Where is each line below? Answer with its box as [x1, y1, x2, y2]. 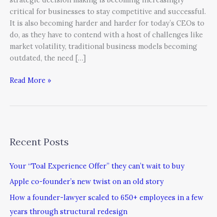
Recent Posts [10, 135, 69, 148]
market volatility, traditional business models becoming [10, 41, 197, 51]
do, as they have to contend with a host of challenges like [10, 30, 203, 39]
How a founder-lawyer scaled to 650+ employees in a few [10, 193, 203, 202]
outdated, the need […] [10, 53, 86, 62]
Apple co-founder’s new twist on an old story [10, 177, 164, 186]
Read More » [10, 75, 51, 85]
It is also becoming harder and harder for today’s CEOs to [10, 18, 204, 28]
